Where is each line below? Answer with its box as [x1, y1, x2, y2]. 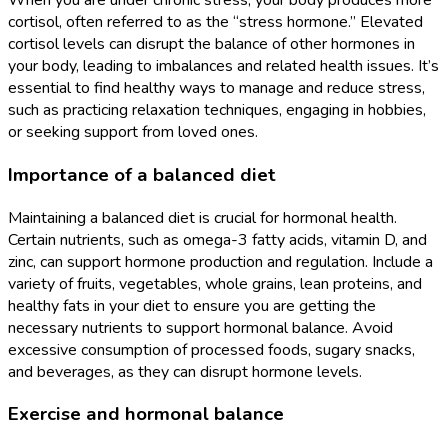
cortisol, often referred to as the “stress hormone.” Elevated [8, 11, 423, 34]
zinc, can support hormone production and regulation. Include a [8, 250, 433, 273]
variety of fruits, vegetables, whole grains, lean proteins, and [8, 272, 422, 295]
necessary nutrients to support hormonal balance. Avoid [8, 316, 393, 339]
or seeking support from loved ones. [8, 121, 258, 144]
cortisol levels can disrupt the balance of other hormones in [8, 33, 415, 56]
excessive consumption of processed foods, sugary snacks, [8, 338, 415, 361]
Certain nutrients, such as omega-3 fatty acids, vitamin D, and [8, 228, 427, 251]
